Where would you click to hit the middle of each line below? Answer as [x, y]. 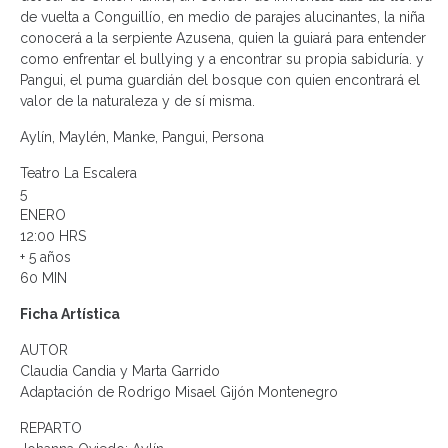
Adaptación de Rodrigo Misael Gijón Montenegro [179, 392]
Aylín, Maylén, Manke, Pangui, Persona [142, 137]
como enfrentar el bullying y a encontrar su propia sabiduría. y [222, 59]
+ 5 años [45, 257]
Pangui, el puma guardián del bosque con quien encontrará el [220, 80]
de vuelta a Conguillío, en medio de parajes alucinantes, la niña [222, 17]
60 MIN [43, 278]
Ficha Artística [70, 314]
